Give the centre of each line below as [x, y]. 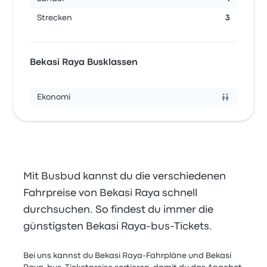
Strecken [55, 18]
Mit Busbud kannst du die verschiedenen [125, 177]
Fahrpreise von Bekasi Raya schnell [111, 193]
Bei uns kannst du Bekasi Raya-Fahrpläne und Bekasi [128, 256]
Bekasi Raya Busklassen [84, 63]
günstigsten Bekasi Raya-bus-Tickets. [118, 227]
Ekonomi [54, 97]
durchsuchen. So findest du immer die [119, 210]
